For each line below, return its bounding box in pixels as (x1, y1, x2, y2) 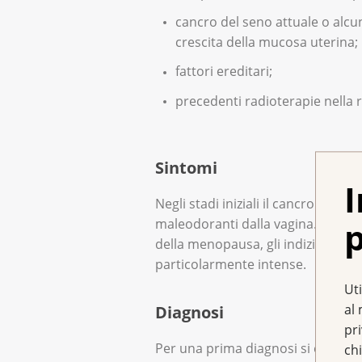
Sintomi (155, 157, 217, 179)
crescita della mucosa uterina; (175, 32, 358, 51)
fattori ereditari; (175, 62, 272, 81)
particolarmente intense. (155, 255, 306, 274)
